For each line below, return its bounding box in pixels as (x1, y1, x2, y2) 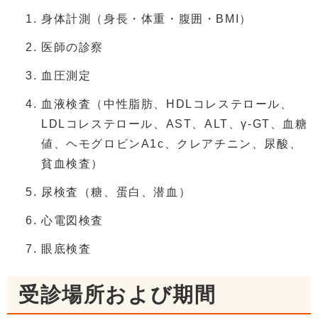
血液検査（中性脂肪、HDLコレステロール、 (41, 98, 293, 111)
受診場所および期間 (18, 283, 216, 307)
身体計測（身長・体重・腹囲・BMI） (41, 13, 252, 26)
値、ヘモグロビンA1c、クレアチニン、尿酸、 (41, 138, 302, 150)
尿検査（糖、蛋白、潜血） (41, 186, 192, 199)
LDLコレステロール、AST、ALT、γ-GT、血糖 (41, 118, 308, 131)
